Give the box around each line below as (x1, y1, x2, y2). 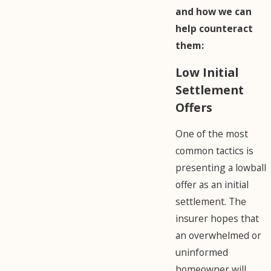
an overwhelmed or (175, 229, 261, 243)
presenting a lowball (175, 161, 266, 175)
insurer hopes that (175, 212, 259, 226)
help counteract (175, 22, 253, 36)
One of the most (175, 127, 248, 141)
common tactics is (175, 144, 253, 158)
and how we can (175, 5, 252, 19)
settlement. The (175, 195, 246, 209)
